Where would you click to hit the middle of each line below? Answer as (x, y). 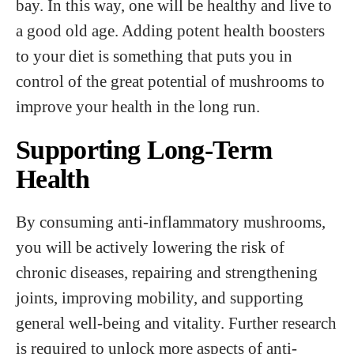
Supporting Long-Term (144, 150)
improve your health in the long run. (138, 106)
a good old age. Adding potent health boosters (170, 30)
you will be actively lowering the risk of (150, 247)
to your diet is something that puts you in (154, 56)
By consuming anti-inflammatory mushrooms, (171, 222)
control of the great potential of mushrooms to (170, 81)
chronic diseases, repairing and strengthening (167, 272)
